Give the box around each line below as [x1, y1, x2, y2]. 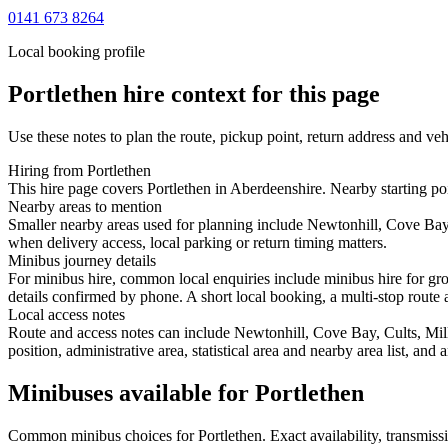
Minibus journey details [8, 251, 156, 269]
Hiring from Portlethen [8, 161, 151, 179]
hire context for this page [117, 80, 380, 107]
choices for [121, 426, 198, 444]
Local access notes [8, 305, 125, 323]
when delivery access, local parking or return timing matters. [8, 233, 387, 251]
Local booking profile [8, 42, 145, 60]
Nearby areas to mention [8, 197, 162, 215]
